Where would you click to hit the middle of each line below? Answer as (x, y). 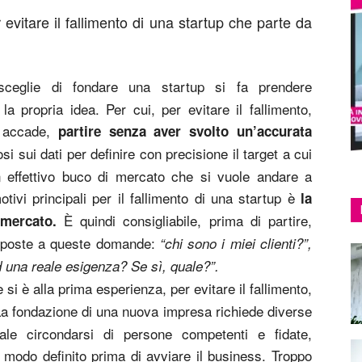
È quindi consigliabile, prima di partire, (184, 220)
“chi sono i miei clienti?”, (236, 243)
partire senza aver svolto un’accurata (185, 131)
